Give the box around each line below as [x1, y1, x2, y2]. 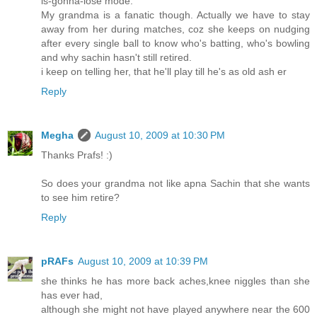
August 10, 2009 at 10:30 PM [95, 129, 225, 141]
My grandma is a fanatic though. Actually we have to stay [41, 8, 310, 21]
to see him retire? [41, 191, 120, 203]
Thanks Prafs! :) [41, 149, 113, 161]
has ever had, [41, 289, 103, 301]
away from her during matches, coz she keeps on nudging [41, 23, 310, 35]
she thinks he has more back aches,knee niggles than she [41, 275, 310, 287]
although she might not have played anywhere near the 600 [41, 303, 310, 315]
